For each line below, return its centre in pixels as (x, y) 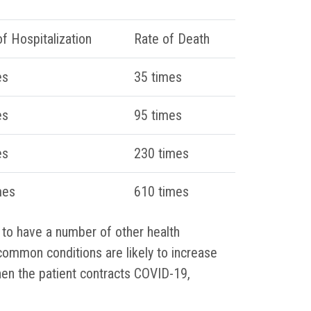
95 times (158, 116)
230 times (161, 154)
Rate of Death (172, 39)
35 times (158, 77)
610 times (161, 192)
